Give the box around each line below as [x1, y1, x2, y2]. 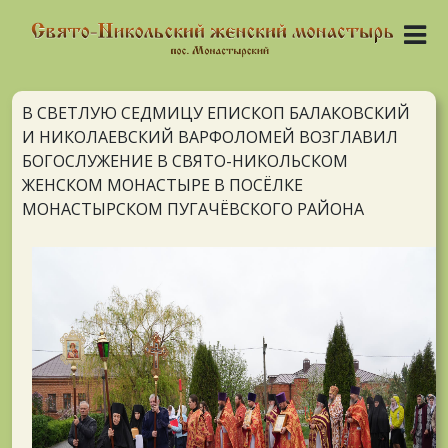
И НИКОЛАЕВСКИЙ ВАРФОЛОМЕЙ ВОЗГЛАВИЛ [22, 126, 398, 149]
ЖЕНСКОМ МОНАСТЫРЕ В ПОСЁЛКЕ [22, 174, 303, 197]
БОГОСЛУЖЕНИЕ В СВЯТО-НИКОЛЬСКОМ [22, 150, 348, 173]
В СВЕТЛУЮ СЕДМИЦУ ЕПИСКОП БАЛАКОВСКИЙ [22, 102, 410, 125]
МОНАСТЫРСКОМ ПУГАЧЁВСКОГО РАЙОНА [22, 198, 364, 221]
